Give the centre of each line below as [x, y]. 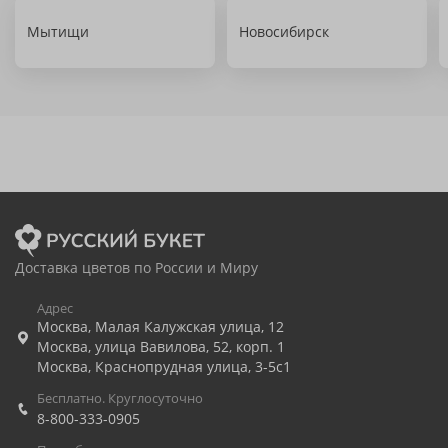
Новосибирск [284, 31]
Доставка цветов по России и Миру [136, 267]
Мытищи [58, 31]
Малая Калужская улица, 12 [189, 326]
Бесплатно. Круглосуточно [120, 398]
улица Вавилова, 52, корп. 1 [190, 346]
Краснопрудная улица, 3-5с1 [193, 366]
